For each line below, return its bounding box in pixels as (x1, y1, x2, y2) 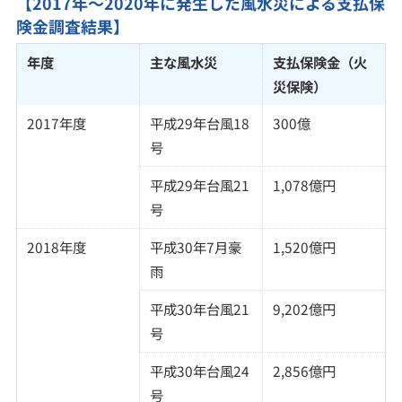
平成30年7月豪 (149, 236, 241, 257)
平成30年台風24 (149, 360, 249, 380)
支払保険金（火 (272, 51, 367, 72)
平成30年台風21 (149, 298, 249, 319)
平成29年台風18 (149, 112, 249, 133)
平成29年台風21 (149, 174, 249, 195)
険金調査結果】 (15, 14, 129, 39)
